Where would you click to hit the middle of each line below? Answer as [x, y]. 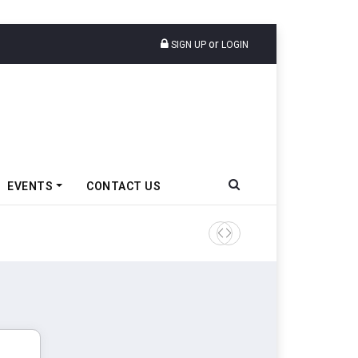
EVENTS [30, 186]
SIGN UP [187, 45]
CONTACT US [124, 186]
